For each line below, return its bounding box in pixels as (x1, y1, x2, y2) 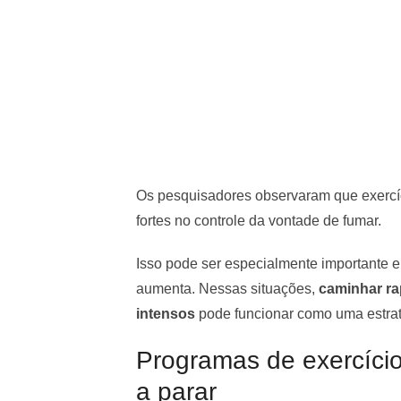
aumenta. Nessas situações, (136, 280, 319, 296)
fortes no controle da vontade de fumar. (136, 212, 381, 228)
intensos (136, 305, 195, 321)
